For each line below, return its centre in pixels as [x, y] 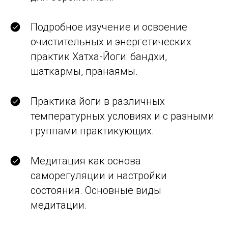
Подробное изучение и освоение [109, 27]
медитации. [59, 205]
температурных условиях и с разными [122, 116]
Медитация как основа [86, 161]
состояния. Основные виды [96, 190]
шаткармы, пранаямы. [84, 71]
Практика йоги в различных [98, 101]
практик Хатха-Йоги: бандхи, [99, 56]
